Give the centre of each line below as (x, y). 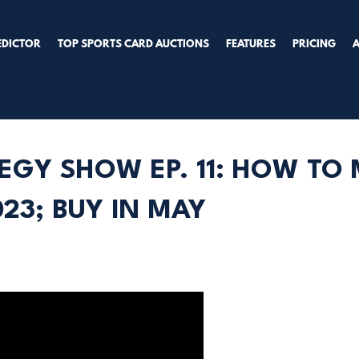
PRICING (315, 44)
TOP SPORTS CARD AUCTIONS (134, 44)
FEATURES (251, 44)
